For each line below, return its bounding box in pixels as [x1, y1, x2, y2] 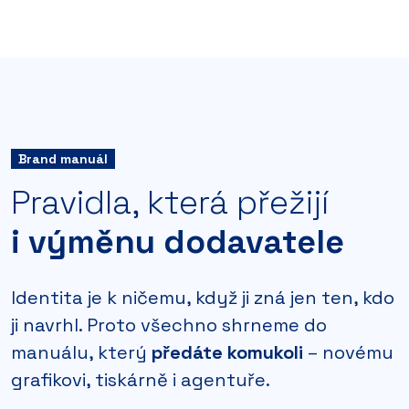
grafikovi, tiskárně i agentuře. [11, 367, 270, 392]
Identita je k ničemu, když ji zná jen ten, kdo [11, 285, 394, 309]
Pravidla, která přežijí [11, 181, 329, 224]
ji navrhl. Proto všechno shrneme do [11, 312, 327, 337]
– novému [303, 340, 393, 364]
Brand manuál [18, 150, 108, 167]
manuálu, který [11, 340, 152, 364]
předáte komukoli [152, 340, 303, 364]
